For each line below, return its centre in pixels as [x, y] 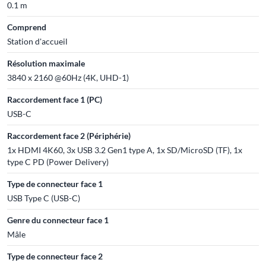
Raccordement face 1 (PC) [55, 99]
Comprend [27, 27]
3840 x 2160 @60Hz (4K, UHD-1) [68, 77]
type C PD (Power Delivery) [58, 161]
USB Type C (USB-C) [44, 198]
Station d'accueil [37, 41]
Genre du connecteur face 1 [58, 220]
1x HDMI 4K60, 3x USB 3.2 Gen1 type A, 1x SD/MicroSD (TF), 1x [125, 150]
